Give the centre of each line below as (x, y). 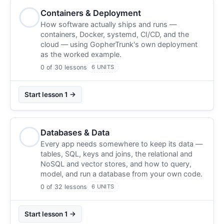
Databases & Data (75, 132)
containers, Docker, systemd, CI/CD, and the (115, 34)
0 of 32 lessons (64, 186)
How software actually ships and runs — (108, 24)
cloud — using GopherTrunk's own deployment (119, 44)
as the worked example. (81, 54)
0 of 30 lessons (64, 67)
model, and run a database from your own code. (121, 173)
